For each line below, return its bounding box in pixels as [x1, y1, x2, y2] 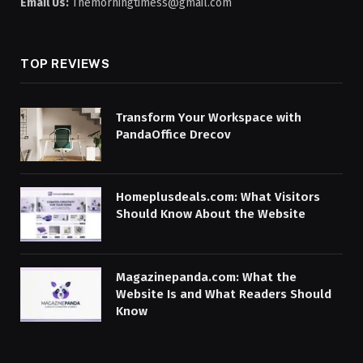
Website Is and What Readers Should [116, 286, 331, 301]
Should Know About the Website [116, 207, 305, 222]
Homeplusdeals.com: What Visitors [116, 190, 320, 205]
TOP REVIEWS [20, 56, 110, 70]
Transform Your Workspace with [116, 109, 301, 125]
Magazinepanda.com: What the [116, 269, 297, 284]
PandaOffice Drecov [116, 126, 231, 142]
